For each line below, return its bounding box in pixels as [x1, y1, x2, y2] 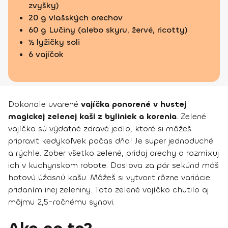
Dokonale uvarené [8, 98, 81, 109]
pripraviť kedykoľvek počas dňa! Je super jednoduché [8, 135, 213, 146]
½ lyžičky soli [28, 36, 80, 47]
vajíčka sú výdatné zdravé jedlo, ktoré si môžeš [8, 123, 191, 134]
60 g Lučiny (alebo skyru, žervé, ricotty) [28, 24, 188, 35]
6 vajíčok [28, 48, 64, 60]
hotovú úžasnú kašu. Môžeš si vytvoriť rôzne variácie [8, 172, 210, 183]
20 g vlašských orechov [28, 12, 123, 23]
